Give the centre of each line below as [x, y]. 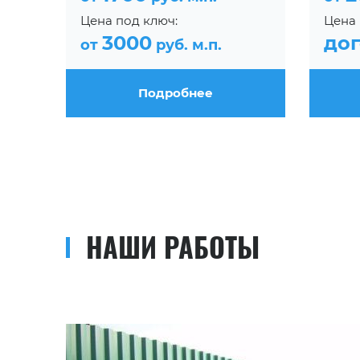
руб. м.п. [187, 45]
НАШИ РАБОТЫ [173, 246]
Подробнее [175, 92]
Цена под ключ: [129, 20]
